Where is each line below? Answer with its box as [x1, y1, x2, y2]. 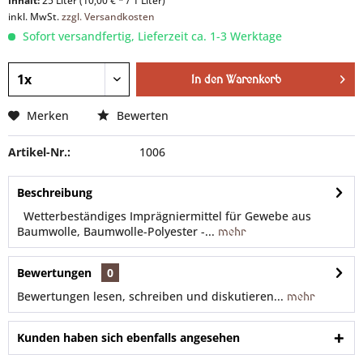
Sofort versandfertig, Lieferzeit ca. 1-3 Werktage [19, 28, 282, 44]
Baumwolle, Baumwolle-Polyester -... [17, 224, 215, 239]
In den [190, 72, 223, 87]
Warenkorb [225, 72, 281, 87]
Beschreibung [17, 185, 92, 200]
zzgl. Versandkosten [62, 10, 155, 23]
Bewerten [113, 108, 169, 123]
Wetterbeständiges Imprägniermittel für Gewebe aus [17, 208, 311, 224]
